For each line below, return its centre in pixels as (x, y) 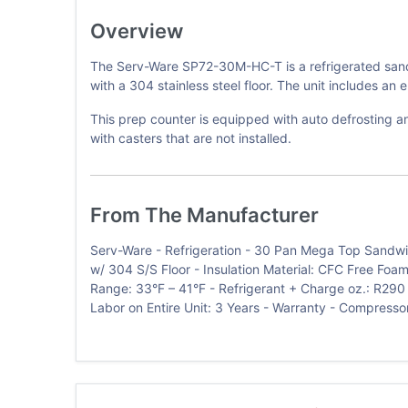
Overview (136, 31)
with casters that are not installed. (190, 138)
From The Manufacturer (204, 214)
